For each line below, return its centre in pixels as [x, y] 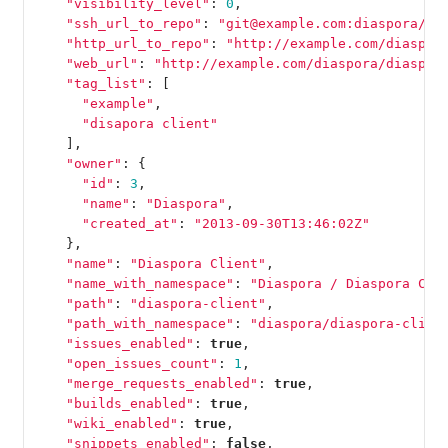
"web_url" [101, 63]
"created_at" [129, 223]
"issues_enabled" [129, 343]
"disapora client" [149, 123]
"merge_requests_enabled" [161, 383]
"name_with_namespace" [149, 283]
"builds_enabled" [129, 403]
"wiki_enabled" [121, 423]
